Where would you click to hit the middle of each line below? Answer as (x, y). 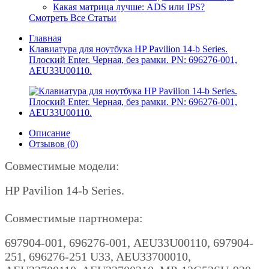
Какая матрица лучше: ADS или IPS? (129, 7)
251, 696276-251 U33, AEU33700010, (98, 256)
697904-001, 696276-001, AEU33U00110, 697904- (129, 243)
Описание (50, 133)
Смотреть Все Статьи (73, 18)
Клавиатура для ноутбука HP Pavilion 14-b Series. (128, 49)
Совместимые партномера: (74, 218)
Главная (45, 38)
